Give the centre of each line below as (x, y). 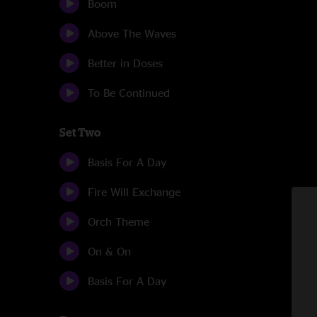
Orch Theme (119, 221)
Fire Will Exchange (134, 192)
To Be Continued (129, 93)
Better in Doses (125, 63)
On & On (109, 251)
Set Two (80, 132)
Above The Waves (132, 33)
